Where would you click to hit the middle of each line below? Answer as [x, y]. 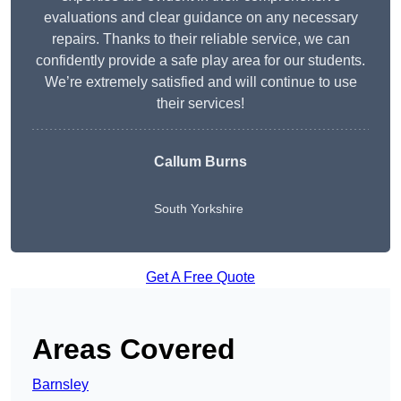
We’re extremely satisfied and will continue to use [200, 82]
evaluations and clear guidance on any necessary [200, 18]
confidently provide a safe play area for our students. [200, 61]
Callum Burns [200, 162]
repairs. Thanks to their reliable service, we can [200, 39]
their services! [200, 104]
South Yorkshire [199, 209]
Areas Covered [134, 350]
